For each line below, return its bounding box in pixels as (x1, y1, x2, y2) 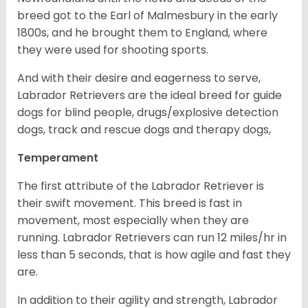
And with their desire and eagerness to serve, (17, 70, 261, 87)
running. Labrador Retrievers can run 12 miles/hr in (17, 230, 287, 246)
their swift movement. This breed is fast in (17, 195, 242, 212)
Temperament (17, 150, 98, 166)
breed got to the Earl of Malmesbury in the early (17, 8, 278, 24)
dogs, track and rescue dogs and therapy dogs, (17, 122, 274, 138)
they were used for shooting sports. (17, 42, 211, 58)
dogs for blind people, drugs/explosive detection (17, 104, 278, 121)
